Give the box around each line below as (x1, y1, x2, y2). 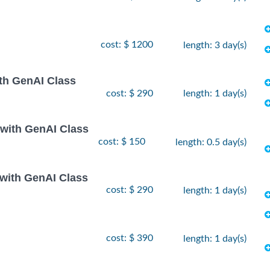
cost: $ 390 (106, 233, 153, 243)
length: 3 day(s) (183, 40, 246, 51)
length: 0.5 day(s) (175, 137, 246, 147)
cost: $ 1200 (101, 40, 153, 50)
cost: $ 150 (98, 136, 145, 146)
